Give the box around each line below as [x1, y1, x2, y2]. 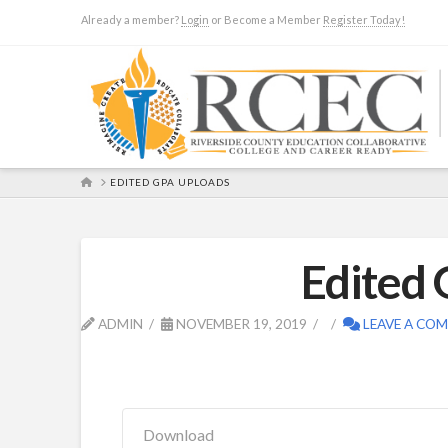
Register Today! [322, 13, 405, 26]
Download [143, 425, 215, 444]
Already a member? [80, 13, 181, 26]
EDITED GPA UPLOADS [109, 176, 230, 188]
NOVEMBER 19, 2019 [172, 315, 307, 332]
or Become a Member [208, 13, 323, 26]
